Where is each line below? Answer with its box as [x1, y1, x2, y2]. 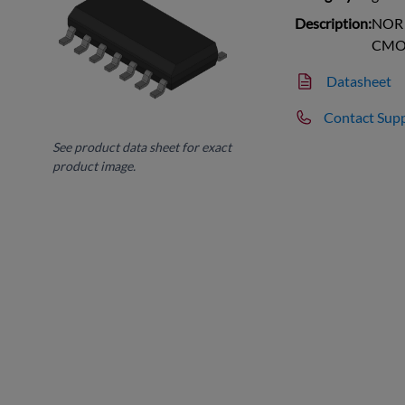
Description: [295, 14, 372, 32]
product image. [52, 157, 137, 174]
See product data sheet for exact [52, 138, 232, 155]
